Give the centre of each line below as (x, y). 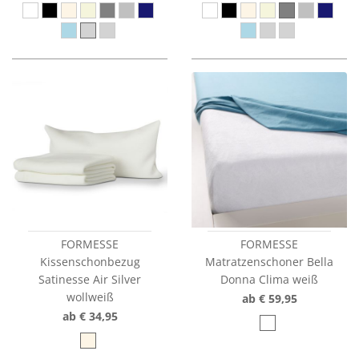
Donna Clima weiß (269, 279)
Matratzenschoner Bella (269, 262)
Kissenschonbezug (90, 262)
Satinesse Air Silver (90, 279)
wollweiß (90, 297)
